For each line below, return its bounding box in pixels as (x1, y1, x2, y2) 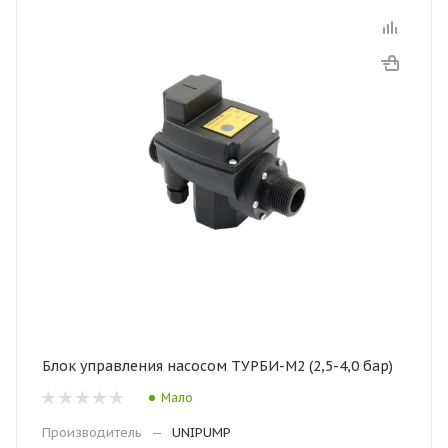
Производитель (42, 424, 142, 441)
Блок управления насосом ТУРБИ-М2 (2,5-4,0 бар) (42, 357, 393, 375)
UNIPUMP (172, 424, 231, 441)
